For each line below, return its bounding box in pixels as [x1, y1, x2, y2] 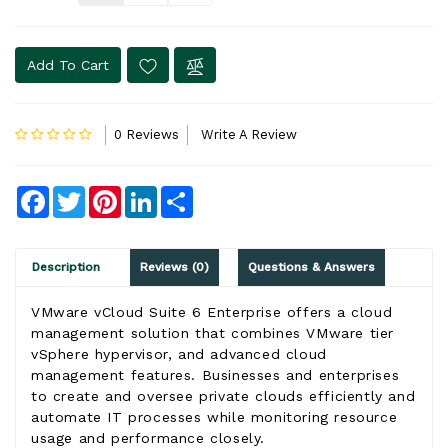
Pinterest [121, 185, 187, 202]
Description [32, 259, 100, 274]
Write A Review [201, 126, 298, 142]
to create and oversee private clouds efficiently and [31, 387, 416, 404]
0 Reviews [113, 126, 179, 142]
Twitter [85, 185, 138, 202]
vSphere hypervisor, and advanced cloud [31, 345, 327, 362]
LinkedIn [157, 185, 218, 202]
